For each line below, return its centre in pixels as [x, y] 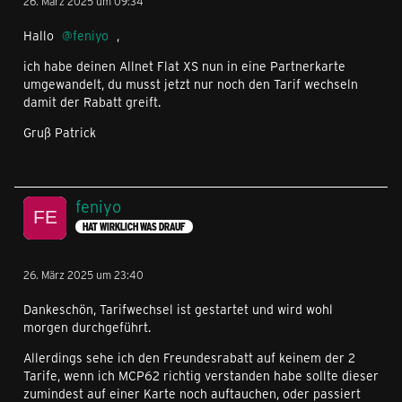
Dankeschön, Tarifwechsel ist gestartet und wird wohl [178, 309]
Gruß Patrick [60, 132]
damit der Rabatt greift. [92, 101]
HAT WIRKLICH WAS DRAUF [134, 227]
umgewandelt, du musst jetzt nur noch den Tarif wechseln [191, 83]
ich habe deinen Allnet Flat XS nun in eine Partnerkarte [184, 66]
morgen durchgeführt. [87, 327]
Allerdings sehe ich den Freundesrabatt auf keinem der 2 [189, 357]
